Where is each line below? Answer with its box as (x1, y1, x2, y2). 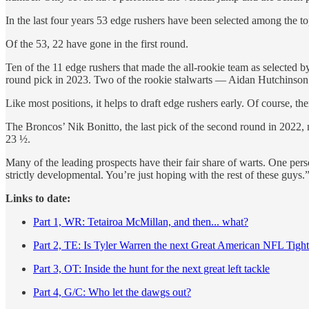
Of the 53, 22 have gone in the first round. (6, 37, 188, 50)
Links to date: (6, 192, 70, 204)
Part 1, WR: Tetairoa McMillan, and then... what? (33, 215, 248, 228)
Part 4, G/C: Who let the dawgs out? (33, 286, 191, 298)
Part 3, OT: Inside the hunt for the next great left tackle (33, 262, 270, 275)
